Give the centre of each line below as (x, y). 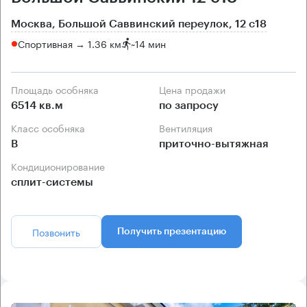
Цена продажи (196, 89)
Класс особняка (51, 127)
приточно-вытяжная (214, 144)
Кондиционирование (61, 165)
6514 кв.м (37, 105)
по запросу (189, 105)
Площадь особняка (58, 89)
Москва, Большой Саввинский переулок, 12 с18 (139, 24)
